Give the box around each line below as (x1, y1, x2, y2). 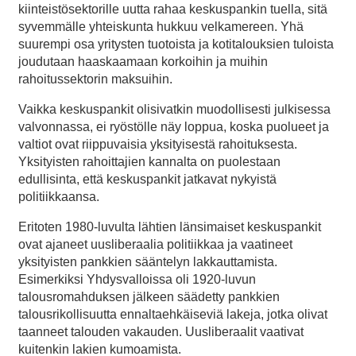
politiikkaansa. (18, 190, 99, 204)
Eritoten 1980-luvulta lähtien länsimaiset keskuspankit (18, 220, 321, 234)
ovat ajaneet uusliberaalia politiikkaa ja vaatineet (18, 238, 292, 252)
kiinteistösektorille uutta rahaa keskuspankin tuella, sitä (18, 2, 327, 17)
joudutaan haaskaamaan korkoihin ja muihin (18, 55, 268, 69)
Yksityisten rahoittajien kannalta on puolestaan (18, 155, 281, 169)
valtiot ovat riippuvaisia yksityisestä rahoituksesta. (18, 137, 297, 152)
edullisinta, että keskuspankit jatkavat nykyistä (18, 172, 277, 187)
